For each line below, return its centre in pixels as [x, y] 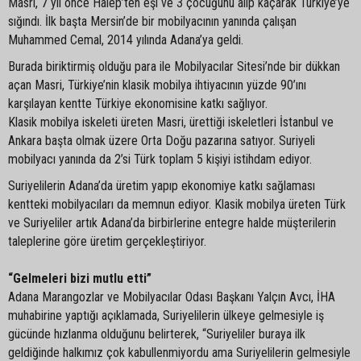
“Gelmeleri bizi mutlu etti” [80, 278]
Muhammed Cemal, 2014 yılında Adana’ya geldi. [126, 39]
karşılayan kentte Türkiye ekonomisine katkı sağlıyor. [138, 103]
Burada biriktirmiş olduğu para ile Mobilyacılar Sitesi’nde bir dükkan [174, 66]
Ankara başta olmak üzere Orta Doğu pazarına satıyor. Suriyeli [162, 140]
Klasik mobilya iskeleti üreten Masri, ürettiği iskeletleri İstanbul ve [171, 122]
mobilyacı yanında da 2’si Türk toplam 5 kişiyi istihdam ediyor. [160, 159]
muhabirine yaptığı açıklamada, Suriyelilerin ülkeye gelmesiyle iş [166, 315]
